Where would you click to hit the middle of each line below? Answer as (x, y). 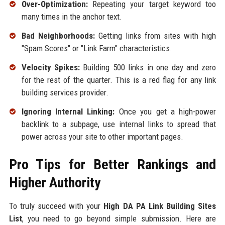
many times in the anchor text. (72, 17)
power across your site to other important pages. (102, 136)
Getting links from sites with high (155, 36)
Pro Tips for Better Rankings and (113, 164)
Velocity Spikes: (50, 67)
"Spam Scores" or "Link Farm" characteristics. (97, 48)
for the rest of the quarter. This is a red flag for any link (119, 80)
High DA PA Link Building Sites (160, 206)
